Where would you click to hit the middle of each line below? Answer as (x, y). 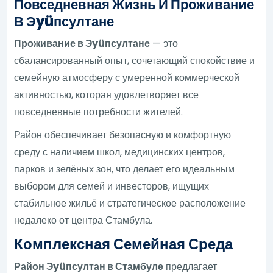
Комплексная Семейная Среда (124, 244)
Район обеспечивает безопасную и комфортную (123, 135)
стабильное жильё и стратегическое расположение (130, 203)
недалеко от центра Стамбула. (83, 220)
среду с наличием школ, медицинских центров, (120, 152)
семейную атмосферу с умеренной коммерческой (127, 77)
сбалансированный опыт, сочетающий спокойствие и (135, 60)
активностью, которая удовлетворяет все (107, 94)
